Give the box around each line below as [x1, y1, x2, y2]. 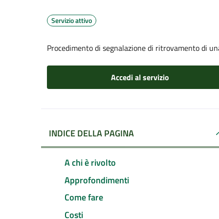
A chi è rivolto [65, 155, 116, 169]
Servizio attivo [51, 15, 92, 25]
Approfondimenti [65, 173, 129, 187]
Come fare [65, 191, 103, 204]
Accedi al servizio [110, 71, 169, 83]
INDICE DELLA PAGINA [49, 127, 134, 140]
